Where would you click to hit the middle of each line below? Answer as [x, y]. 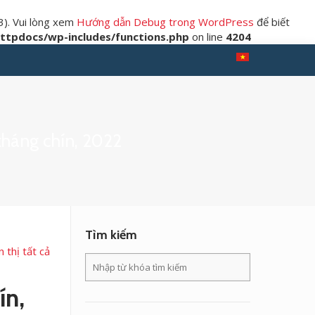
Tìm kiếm [111, 235]
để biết [272, 22]
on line [207, 37]
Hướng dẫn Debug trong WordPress [165, 22]
